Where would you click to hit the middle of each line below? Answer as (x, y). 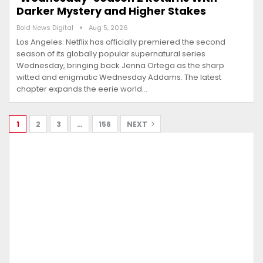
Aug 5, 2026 (108, 28)
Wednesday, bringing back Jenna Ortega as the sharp (120, 66)
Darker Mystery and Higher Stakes (111, 11)
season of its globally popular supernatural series (111, 54)
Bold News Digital (46, 28)
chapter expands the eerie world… (82, 89)
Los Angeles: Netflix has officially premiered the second (121, 42)
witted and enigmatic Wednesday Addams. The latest (119, 77)
